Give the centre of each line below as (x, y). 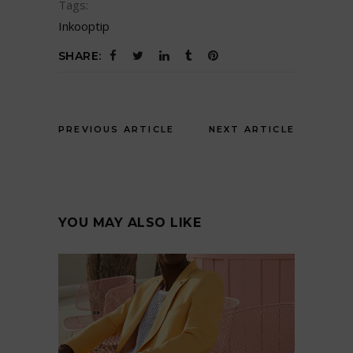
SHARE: (80, 56)
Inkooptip (84, 26)
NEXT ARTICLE (251, 130)
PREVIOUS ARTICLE (117, 130)
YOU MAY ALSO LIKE (130, 223)
